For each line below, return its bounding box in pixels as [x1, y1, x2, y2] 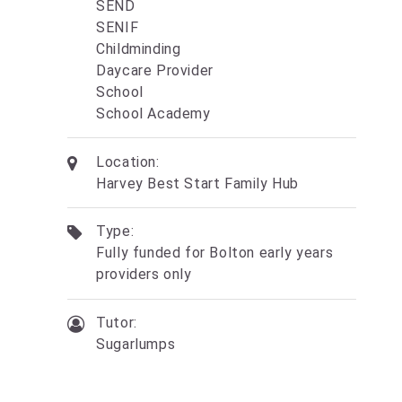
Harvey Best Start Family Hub [96, 174, 299, 192]
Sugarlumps [96, 336, 176, 354]
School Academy [96, 104, 211, 122]
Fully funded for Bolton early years [96, 244, 334, 262]
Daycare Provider [96, 61, 214, 79]
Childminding [96, 39, 181, 57]
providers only [96, 266, 192, 284]
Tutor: [96, 314, 137, 332]
